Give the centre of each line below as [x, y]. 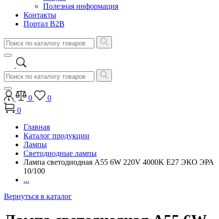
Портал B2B [44, 24]
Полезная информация [81, 6]
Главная [37, 127]
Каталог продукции [56, 136]
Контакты [40, 15]
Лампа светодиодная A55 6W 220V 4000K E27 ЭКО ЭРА [119, 162]
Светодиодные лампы [60, 153]
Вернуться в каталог [38, 196]
